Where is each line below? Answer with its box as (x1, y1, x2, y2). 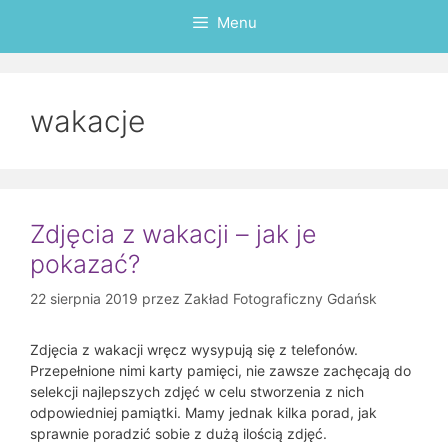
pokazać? (30, 249, 140, 279)
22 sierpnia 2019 (30, 290, 138, 307)
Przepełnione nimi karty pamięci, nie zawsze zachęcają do (30, 362, 411, 379)
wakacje (30, 103, 145, 139)
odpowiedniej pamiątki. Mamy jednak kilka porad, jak (30, 404, 377, 421)
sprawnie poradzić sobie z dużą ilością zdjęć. (30, 425, 327, 442)
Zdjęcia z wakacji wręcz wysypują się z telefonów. (30, 341, 358, 358)
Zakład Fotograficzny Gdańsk (184, 290, 377, 307)
